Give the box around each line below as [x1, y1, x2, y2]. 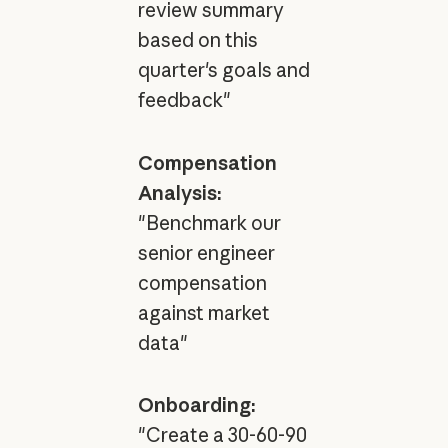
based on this [137, 27, 258, 52]
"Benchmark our [137, 210, 281, 235]
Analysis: [137, 180, 222, 205]
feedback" [137, 87, 231, 112]
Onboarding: [137, 393, 256, 418]
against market [137, 300, 270, 325]
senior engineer [137, 240, 275, 265]
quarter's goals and [137, 57, 310, 82]
